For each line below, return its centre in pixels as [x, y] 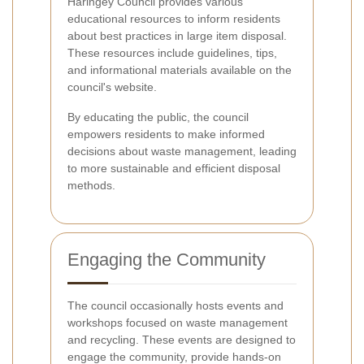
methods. [91, 186]
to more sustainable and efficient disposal [174, 169]
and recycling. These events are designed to [182, 340]
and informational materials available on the [180, 70]
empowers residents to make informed [166, 134]
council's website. [112, 87]
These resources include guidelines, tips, [172, 53]
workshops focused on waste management [178, 323]
